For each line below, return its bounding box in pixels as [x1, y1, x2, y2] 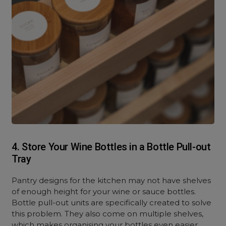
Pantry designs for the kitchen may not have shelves [12, 176, 211, 185]
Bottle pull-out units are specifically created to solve [12, 198, 212, 207]
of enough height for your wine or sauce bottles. [12, 187, 196, 196]
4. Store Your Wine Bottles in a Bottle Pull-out [12, 141, 211, 153]
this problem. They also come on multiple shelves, [12, 209, 204, 218]
